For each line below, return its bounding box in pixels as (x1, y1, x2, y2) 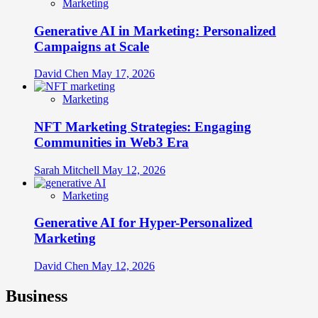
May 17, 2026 (92, 67, 155, 80)
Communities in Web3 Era (34, 135, 189, 150)
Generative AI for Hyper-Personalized (34, 215, 253, 231)
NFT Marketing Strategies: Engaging (34, 119, 251, 135)
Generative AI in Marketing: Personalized (34, 23, 276, 38)
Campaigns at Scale (34, 38, 149, 54)
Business (6, 287, 67, 306)
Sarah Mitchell (34, 163, 102, 176)
